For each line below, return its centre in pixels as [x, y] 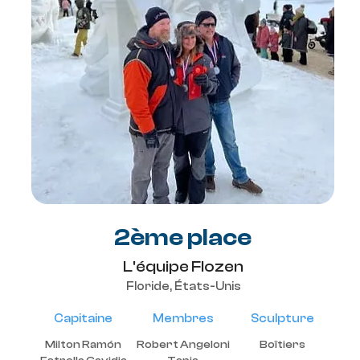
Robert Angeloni [183, 345]
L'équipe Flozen [183, 266]
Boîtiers [282, 345]
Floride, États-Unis [183, 286]
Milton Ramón [83, 345]
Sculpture [282, 319]
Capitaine [83, 319]
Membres [183, 319]
